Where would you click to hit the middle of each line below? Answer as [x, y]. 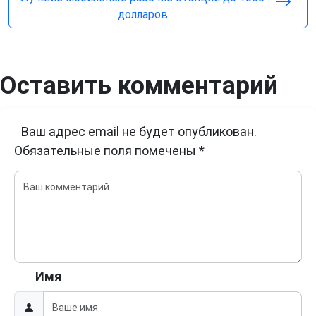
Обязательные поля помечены [107, 151]
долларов [142, 15]
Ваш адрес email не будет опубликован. [139, 132]
